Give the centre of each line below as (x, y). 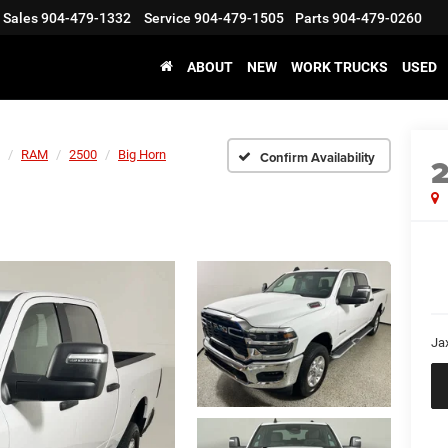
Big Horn (142, 154)
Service (167, 18)
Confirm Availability (317, 157)
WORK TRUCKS (339, 67)
